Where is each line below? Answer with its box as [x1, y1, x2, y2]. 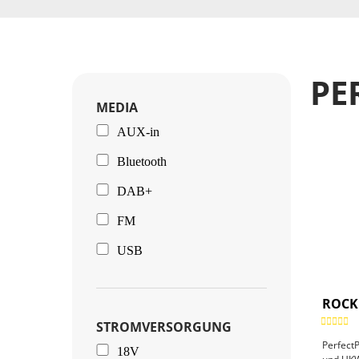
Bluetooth [116, 154, 167, 168]
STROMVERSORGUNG [96, 317, 232, 336]
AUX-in [116, 124, 159, 139]
